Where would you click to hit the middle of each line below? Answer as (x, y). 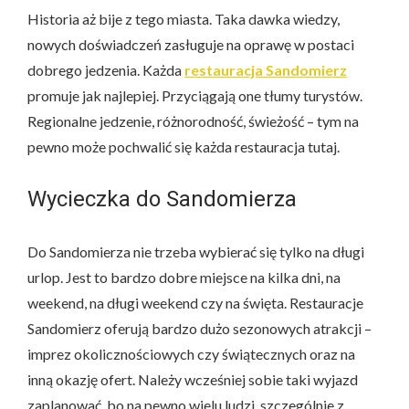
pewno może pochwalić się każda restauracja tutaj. (184, 146)
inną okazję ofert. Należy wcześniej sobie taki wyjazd (193, 379)
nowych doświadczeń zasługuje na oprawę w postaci (191, 44)
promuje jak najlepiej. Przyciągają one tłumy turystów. (195, 95)
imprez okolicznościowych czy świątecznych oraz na (191, 353)
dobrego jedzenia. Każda (106, 69)
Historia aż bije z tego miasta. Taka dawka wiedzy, (184, 18)
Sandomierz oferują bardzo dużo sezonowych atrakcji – (199, 328)
